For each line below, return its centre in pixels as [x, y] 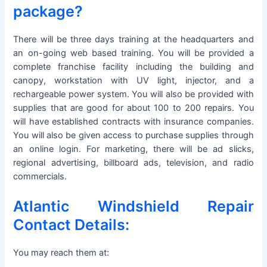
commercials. [40, 177]
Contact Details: [72, 225]
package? [48, 12]
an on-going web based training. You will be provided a [133, 53]
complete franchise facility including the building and [133, 67]
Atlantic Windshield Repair [133, 207]
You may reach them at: [61, 253]
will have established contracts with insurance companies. [133, 122]
